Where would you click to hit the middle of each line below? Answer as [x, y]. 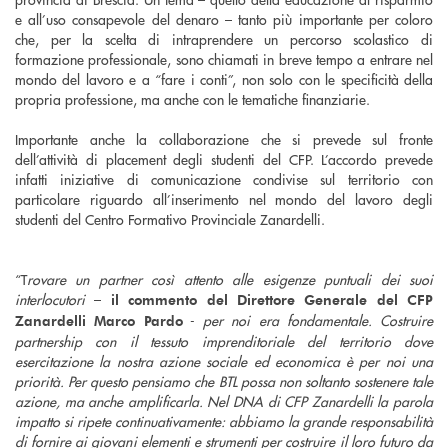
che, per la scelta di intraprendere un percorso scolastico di [224, 38]
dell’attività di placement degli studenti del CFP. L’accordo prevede [224, 158]
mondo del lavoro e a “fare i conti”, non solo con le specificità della [224, 78]
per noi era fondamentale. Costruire [318, 319]
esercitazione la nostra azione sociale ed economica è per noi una [224, 360]
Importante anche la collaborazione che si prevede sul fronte [224, 138]
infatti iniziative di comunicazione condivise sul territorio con [224, 178]
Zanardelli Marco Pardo [99, 320]
